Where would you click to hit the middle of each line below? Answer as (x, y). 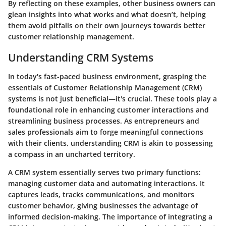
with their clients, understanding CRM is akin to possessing (110, 143)
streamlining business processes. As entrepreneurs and (104, 121)
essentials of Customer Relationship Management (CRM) (105, 88)
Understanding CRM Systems (81, 57)
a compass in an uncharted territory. (72, 154)
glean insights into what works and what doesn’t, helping (107, 14)
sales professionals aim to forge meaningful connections (106, 132)
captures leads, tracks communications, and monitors (101, 194)
